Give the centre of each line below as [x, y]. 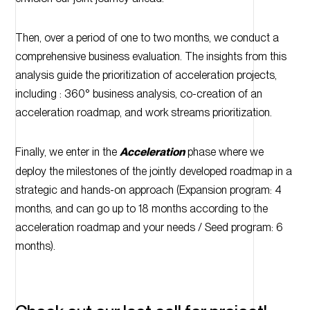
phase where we [224, 152]
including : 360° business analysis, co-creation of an [138, 93]
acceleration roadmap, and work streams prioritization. [143, 112]
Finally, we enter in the [67, 152]
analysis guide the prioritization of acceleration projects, [146, 75]
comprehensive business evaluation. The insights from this [151, 56]
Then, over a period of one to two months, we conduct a [147, 37]
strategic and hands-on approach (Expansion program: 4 [148, 190]
